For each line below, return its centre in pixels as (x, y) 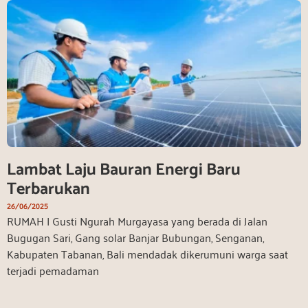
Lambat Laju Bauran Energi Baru (124, 170)
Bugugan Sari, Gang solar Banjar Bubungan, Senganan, (135, 237)
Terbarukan (48, 189)
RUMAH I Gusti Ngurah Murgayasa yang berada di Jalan (137, 220)
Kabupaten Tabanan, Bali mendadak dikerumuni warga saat (147, 253)
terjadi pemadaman (53, 270)
